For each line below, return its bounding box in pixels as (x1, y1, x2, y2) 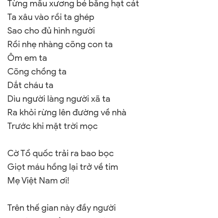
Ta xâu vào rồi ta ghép (7, 12, 94, 22)
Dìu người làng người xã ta (7, 93, 110, 104)
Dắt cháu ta (7, 80, 54, 91)
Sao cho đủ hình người (7, 25, 95, 36)
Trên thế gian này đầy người (7, 202, 116, 213)
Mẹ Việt (7, 175, 39, 186)
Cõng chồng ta (7, 66, 67, 77)
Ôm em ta (7, 53, 47, 63)
